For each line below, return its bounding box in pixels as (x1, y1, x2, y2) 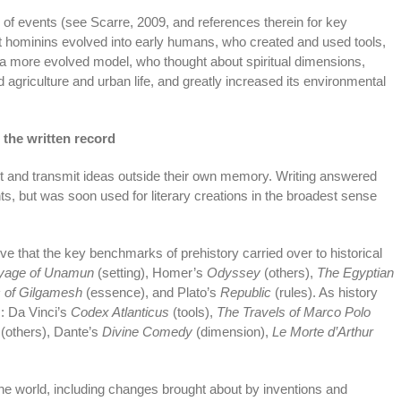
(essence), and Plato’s (81, 284, 217, 300)
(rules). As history (270, 284, 378, 300)
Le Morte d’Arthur (271, 323, 373, 339)
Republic (216, 284, 271, 300)
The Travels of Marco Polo (216, 303, 371, 320)
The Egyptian (316, 264, 394, 280)
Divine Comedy (101, 323, 192, 339)
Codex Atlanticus (70, 303, 169, 320)
